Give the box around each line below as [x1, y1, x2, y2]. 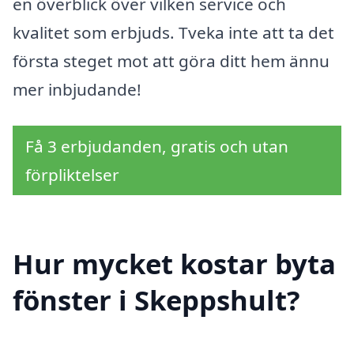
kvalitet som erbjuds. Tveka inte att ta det [13, 21, 334, 43]
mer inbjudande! [13, 77, 141, 100]
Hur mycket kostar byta [13, 245, 336, 283]
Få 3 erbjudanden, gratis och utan [25, 134, 288, 157]
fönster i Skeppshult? [13, 281, 300, 319]
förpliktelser [25, 163, 119, 186]
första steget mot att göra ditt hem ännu [13, 49, 330, 72]
